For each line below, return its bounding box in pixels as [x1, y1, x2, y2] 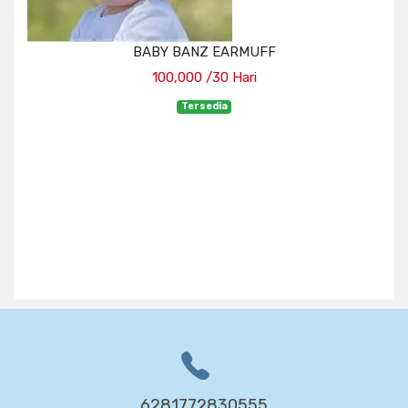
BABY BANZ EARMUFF [132, 44, 276, 61]
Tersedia [180, 100, 228, 113]
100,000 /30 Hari [151, 69, 257, 87]
